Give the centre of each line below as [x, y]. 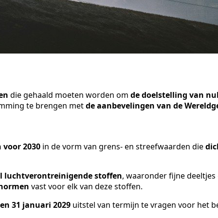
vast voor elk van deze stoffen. [87, 187]
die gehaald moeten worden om [69, 95]
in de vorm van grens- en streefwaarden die [122, 147]
